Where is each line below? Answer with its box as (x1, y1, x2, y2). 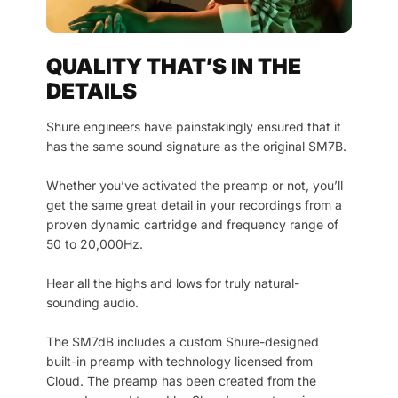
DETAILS (46, 78, 137, 105)
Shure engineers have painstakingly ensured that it (46, 119, 341, 135)
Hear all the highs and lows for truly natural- (46, 275, 299, 291)
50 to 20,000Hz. (46, 236, 143, 252)
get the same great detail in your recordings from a (46, 197, 342, 213)
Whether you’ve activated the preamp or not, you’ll (46, 178, 343, 194)
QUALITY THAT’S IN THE (46, 53, 301, 80)
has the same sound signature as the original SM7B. (46, 139, 346, 155)
